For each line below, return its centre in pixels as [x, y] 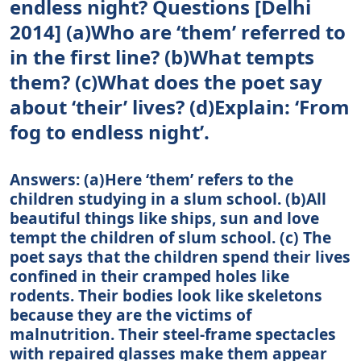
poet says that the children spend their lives [180, 256]
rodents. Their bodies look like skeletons [166, 295]
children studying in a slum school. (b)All [168, 198]
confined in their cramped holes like [149, 276]
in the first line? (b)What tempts [162, 56]
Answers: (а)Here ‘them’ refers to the [151, 179]
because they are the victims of [131, 314]
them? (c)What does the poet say [166, 81]
